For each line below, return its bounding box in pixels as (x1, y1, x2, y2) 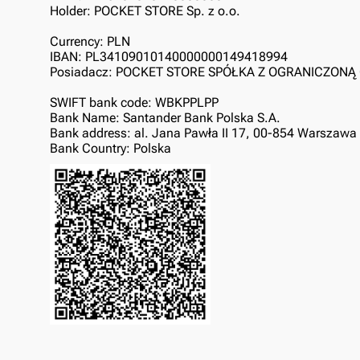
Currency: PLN (50, 34, 130, 49)
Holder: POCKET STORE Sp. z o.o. (50, 3, 240, 18)
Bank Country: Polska (50, 141, 171, 156)
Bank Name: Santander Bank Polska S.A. (50, 110, 280, 125)
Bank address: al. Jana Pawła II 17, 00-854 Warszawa (50, 125, 357, 141)
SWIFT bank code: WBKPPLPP (50, 95, 219, 110)
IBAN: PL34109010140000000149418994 (50, 49, 288, 64)
